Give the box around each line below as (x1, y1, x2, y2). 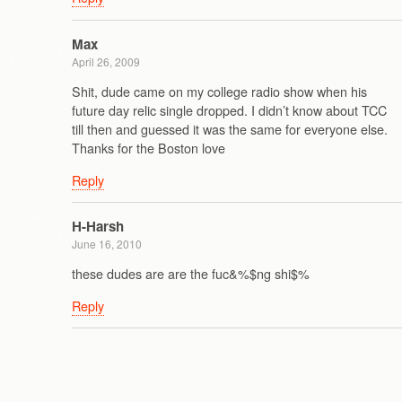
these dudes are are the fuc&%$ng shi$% (72, 264, 310, 284)
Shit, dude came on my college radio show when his (72, 82, 367, 101)
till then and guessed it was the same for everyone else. (72, 119, 388, 139)
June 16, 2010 (72, 235, 142, 251)
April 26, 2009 (72, 53, 140, 69)
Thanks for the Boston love (72, 138, 225, 158)
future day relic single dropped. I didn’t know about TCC (72, 100, 387, 120)
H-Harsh (72, 215, 124, 236)
